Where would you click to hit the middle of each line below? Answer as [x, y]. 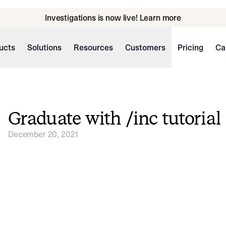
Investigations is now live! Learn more [113, 18]
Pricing [190, 47]
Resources [93, 47]
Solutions [44, 47]
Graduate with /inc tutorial [114, 118]
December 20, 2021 [43, 134]
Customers [145, 47]
